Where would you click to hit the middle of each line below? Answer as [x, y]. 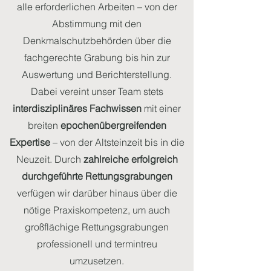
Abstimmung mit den [97, 24]
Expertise [30, 142]
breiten [44, 125]
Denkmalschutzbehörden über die [97, 41]
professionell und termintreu [97, 244]
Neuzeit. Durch [48, 159]
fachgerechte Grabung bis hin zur [97, 57]
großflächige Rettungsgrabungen [97, 227]
